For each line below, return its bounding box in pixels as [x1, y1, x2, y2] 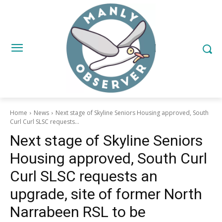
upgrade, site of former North [10, 185, 202, 203]
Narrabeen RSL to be [10, 203, 146, 221]
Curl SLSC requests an [10, 167, 158, 185]
